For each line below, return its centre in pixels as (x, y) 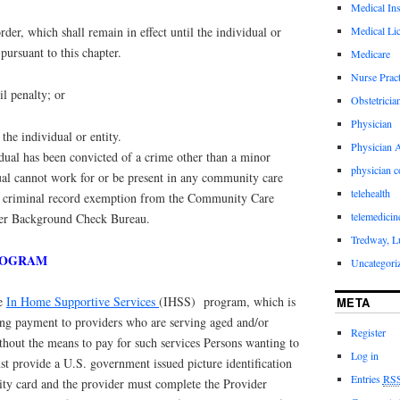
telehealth (370, 192)
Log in (364, 355)
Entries (367, 378)
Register (368, 332)
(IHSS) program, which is (227, 302)
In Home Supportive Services (83, 302)
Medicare (370, 53)
